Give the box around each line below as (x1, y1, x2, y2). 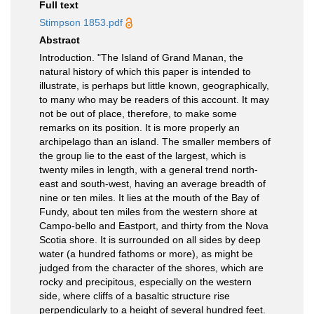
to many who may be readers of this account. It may (39, 94, 269, 105)
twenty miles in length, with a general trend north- (39, 164, 258, 175)
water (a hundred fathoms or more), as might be (39, 248, 253, 259)
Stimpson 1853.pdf (39, 17, 123, 28)
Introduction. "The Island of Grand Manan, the (39, 52, 243, 63)
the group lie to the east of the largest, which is (39, 150, 246, 161)
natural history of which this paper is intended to (39, 66, 251, 77)
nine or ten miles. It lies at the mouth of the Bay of (39, 192, 259, 203)
